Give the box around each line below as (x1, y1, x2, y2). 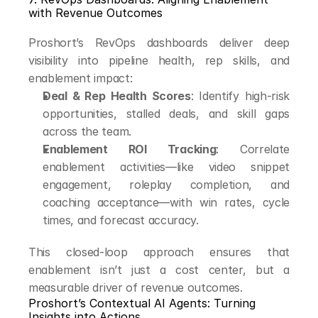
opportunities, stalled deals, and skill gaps (43, 106, 290, 121)
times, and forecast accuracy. (43, 213, 199, 227)
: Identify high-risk (190, 89, 290, 103)
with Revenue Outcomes (28, 6, 163, 20)
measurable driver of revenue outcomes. (28, 280, 243, 295)
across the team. (43, 124, 131, 138)
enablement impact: (28, 71, 133, 85)
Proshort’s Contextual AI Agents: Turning (28, 296, 256, 310)
